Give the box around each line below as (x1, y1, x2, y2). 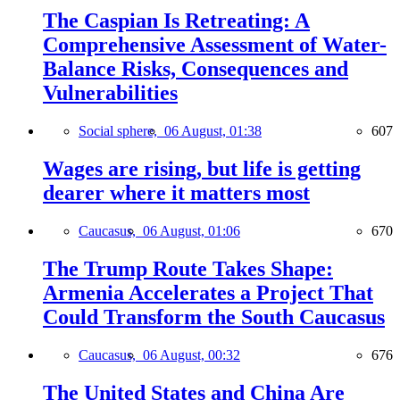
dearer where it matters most (43, 181, 310, 205)
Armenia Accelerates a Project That (43, 281, 373, 304)
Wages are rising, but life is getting (43, 157, 361, 181)
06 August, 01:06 (143, 223, 240, 239)
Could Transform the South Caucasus (43, 305, 385, 329)
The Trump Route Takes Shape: (43, 257, 333, 280)
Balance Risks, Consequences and (43, 57, 348, 81)
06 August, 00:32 (143, 346, 240, 362)
